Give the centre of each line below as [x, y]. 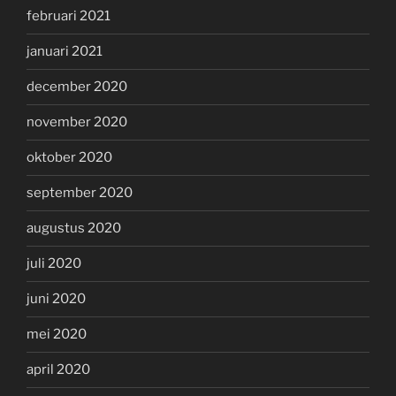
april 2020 [58, 370]
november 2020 [77, 122]
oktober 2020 [69, 158]
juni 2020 [56, 299]
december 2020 [77, 87]
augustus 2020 [74, 228]
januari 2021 [65, 52]
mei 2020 [57, 335]
